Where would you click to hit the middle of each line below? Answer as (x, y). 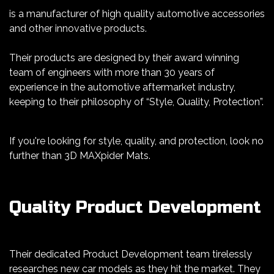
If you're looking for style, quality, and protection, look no (136, 141)
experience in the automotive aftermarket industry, (122, 87)
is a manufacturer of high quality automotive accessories (137, 14)
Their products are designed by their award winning (124, 58)
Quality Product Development (135, 208)
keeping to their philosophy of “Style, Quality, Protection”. (136, 102)
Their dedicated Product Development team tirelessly (131, 254)
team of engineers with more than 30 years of (112, 73)
